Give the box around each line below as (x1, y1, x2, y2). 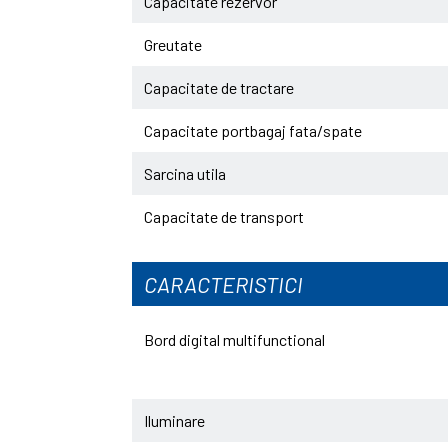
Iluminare (144, 411, 205, 430)
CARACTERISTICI (144, 271, 303, 297)
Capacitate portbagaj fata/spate (144, 121, 362, 140)
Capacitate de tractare (144, 78, 294, 97)
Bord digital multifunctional (144, 330, 325, 349)
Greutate (144, 35, 202, 54)
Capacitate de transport (144, 207, 304, 226)
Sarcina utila (144, 164, 226, 183)
